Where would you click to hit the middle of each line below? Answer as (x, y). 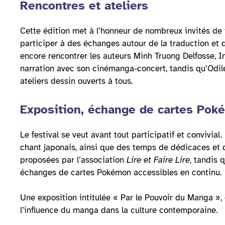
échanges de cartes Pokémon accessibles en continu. (121, 172)
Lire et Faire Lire (158, 160)
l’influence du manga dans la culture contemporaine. (119, 210)
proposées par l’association (73, 160)
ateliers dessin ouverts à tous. (76, 81)
